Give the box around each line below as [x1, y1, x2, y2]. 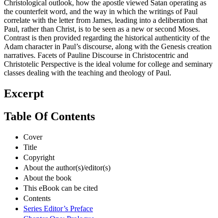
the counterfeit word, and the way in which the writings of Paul [4, 7, 198, 16]
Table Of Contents [4, 110, 95, 123]
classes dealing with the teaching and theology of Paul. [4, 69, 171, 77]
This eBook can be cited [23, 183, 98, 192]
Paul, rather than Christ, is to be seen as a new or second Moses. [4, 25, 200, 34]
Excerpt [4, 87, 44, 100]
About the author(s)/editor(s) [23, 163, 110, 172]
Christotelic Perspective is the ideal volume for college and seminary [4, 60, 213, 69]
